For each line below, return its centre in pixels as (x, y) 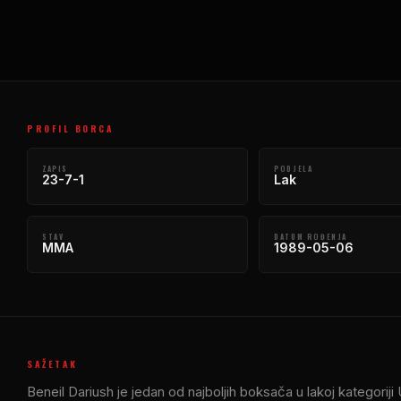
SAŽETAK (52, 363)
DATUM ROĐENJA (311, 236)
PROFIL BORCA (70, 128)
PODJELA (294, 168)
